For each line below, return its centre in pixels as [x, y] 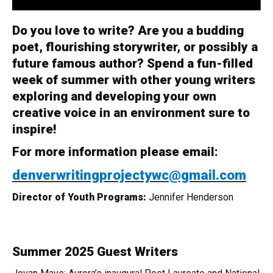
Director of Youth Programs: [79, 197]
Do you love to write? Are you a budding [128, 30]
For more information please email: [115, 152]
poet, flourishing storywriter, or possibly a [135, 47]
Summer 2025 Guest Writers [95, 252]
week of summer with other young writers [134, 80]
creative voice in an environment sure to [131, 113]
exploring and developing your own [114, 96]
